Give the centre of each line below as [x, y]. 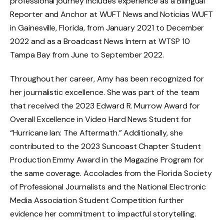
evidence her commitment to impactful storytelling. [103, 214]
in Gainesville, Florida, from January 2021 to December [107, 28]
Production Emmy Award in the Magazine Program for [107, 160]
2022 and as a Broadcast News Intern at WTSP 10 [100, 41]
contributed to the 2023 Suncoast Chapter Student [105, 146]
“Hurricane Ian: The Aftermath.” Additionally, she [96, 133]
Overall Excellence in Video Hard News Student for [101, 119]
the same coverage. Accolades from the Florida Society [111, 173]
